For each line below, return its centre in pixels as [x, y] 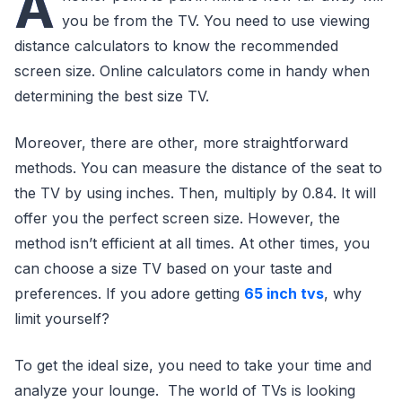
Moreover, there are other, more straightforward [181, 143]
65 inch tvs [284, 293]
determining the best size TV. [112, 96]
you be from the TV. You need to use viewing [216, 21]
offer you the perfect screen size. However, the [177, 218]
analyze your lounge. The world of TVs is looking [185, 390]
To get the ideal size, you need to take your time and [193, 365]
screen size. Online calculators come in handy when [192, 71]
